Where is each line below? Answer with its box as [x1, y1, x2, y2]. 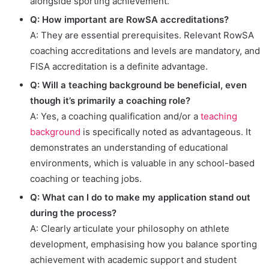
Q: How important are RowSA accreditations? [30, 14, 229, 26]
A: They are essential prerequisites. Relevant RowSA [30, 29, 254, 41]
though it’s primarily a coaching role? [30, 95, 190, 107]
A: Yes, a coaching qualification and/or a [30, 110, 201, 122]
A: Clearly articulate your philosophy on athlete [30, 223, 229, 235]
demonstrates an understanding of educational [30, 142, 228, 154]
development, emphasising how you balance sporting [30, 238, 257, 250]
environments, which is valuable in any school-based [30, 157, 255, 169]
